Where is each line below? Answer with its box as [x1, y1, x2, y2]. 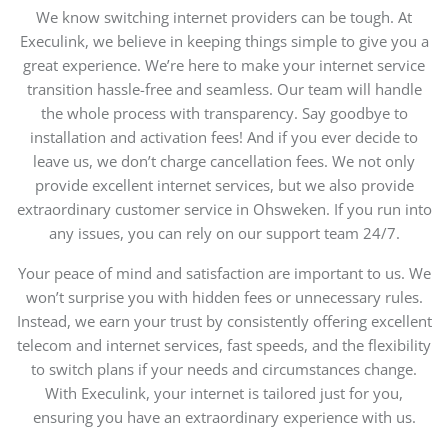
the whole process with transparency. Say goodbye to [40, 103, 408, 124]
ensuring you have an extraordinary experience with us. [32, 407, 416, 428]
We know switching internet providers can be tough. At [36, 7, 412, 28]
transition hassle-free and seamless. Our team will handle [26, 79, 422, 100]
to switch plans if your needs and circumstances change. [31, 359, 417, 380]
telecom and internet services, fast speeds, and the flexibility [17, 335, 431, 356]
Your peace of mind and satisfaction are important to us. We [17, 263, 431, 284]
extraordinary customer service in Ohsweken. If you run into [16, 199, 432, 220]
